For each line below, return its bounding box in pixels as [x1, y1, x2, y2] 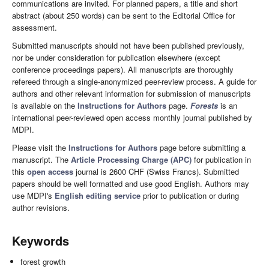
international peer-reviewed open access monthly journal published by [12, 112, 252, 124]
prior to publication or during [141, 190, 239, 202]
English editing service [55, 190, 141, 202]
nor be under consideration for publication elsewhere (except [12, 52, 220, 64]
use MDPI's [12, 190, 55, 202]
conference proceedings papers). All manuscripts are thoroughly [12, 64, 234, 76]
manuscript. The [12, 154, 71, 166]
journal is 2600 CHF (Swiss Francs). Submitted [73, 166, 239, 178]
